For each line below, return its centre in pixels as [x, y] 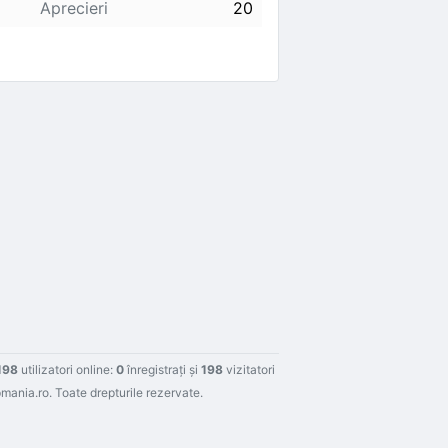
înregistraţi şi [162, 369]
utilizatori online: [67, 369]
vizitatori [249, 369]
